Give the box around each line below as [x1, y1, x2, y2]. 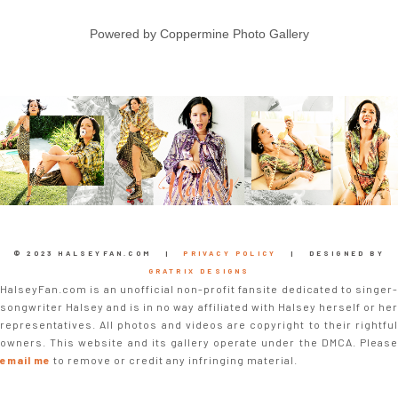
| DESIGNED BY [276, 248, 385, 258]
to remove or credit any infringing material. [51, 353, 298, 366]
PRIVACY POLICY [183, 248, 277, 258]
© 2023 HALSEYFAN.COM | [13, 248, 184, 258]
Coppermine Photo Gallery [159, 27, 309, 42]
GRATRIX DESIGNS [147, 266, 251, 275]
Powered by [89, 27, 160, 42]
